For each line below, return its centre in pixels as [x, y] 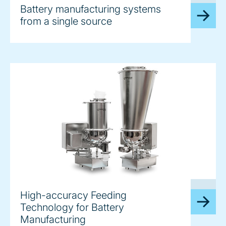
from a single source [66, 21]
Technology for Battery [72, 207]
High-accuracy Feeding [73, 195]
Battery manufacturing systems [91, 9]
